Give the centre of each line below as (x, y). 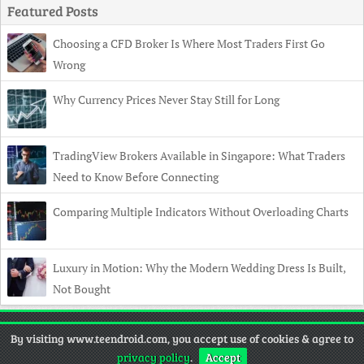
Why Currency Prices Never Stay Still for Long (166, 100)
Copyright (35, 326)
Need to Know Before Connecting (136, 177)
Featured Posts (53, 11)
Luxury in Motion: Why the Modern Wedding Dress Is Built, (199, 268)
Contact (179, 326)
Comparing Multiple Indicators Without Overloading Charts (201, 212)
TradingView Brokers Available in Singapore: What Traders (199, 156)
